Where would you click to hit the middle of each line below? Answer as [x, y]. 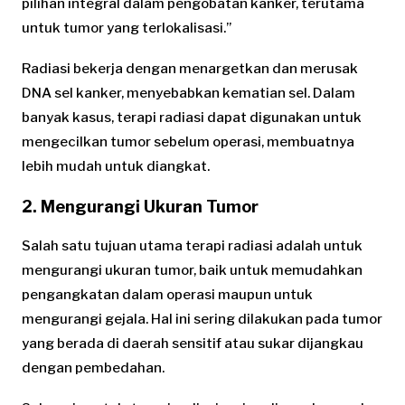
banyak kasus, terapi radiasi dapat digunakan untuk [192, 117]
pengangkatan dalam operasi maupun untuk [167, 294]
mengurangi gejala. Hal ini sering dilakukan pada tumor [202, 319]
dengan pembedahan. [93, 367]
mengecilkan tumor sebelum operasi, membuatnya [188, 141]
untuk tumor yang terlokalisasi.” [127, 28]
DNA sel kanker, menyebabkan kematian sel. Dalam [188, 93]
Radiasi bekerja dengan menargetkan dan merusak [190, 68]
